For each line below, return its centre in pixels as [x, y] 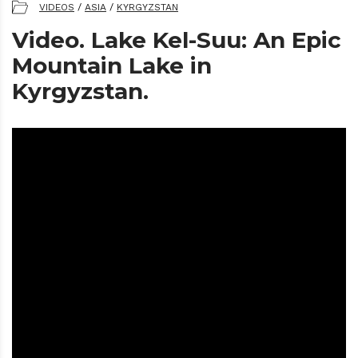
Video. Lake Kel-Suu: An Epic [177, 40]
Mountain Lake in [112, 66]
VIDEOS [57, 8]
